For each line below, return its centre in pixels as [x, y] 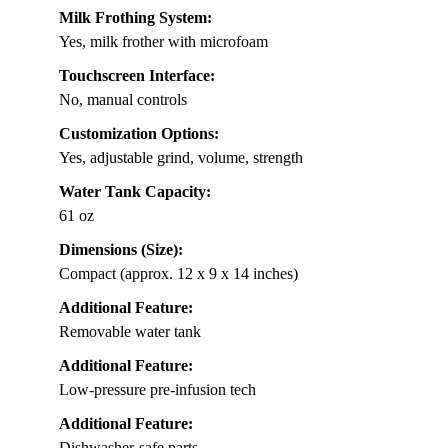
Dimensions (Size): [121, 249]
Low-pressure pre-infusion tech [157, 389]
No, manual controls [123, 99]
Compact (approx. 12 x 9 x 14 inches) [178, 273]
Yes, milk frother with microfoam [163, 41]
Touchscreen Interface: [137, 75]
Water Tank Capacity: [135, 191]
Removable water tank [130, 331]
